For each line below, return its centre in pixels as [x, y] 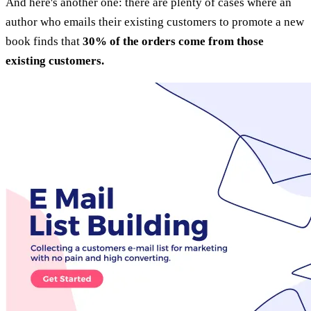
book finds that [44, 41]
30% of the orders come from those [173, 41]
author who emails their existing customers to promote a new [155, 22]
